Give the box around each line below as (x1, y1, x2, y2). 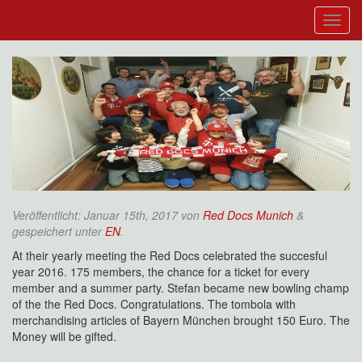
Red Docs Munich (203, 207, 293, 224)
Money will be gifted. (12, 328, 116, 345)
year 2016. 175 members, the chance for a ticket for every (12, 263, 309, 280)
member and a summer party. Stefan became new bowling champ (12, 280, 349, 297)
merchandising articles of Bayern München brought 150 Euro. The (12, 312, 350, 329)
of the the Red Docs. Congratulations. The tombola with (12, 296, 296, 313)
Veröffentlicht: (12, 207, 84, 224)
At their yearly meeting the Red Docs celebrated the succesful (12, 247, 327, 264)
